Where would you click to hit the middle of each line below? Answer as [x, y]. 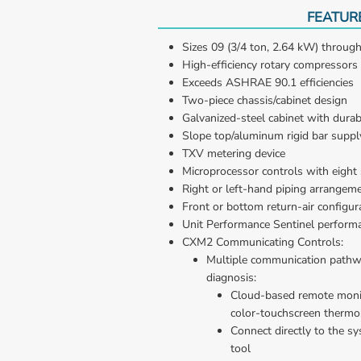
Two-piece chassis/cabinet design [265, 100]
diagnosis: [233, 277]
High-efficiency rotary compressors [270, 64]
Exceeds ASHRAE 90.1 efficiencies [268, 82]
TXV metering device [234, 153]
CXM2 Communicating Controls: [263, 242]
